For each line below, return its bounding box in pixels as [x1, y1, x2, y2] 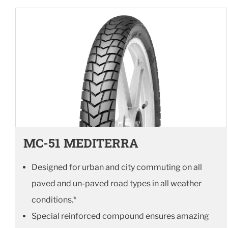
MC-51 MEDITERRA [23, 134, 138, 151]
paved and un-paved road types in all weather [32, 178, 202, 188]
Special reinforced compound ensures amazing [32, 211, 209, 221]
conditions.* [32, 194, 76, 205]
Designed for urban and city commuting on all [32, 162, 202, 172]
